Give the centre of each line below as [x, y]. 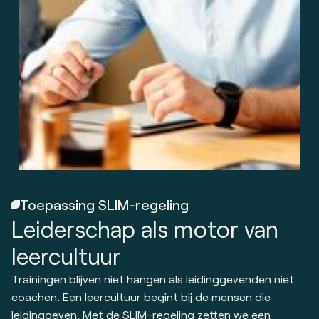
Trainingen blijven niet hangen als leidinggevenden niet [153, 279]
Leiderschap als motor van [145, 229]
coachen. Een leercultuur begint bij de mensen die [141, 297]
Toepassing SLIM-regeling [104, 204]
